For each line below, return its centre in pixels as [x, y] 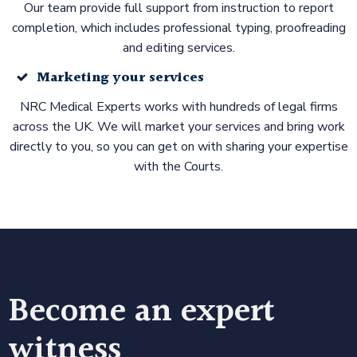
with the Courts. [178, 166]
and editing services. [178, 47]
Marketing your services [120, 77]
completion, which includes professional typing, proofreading [178, 27]
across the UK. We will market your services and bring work [178, 126]
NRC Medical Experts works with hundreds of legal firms [178, 106]
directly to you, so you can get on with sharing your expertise [178, 146]
